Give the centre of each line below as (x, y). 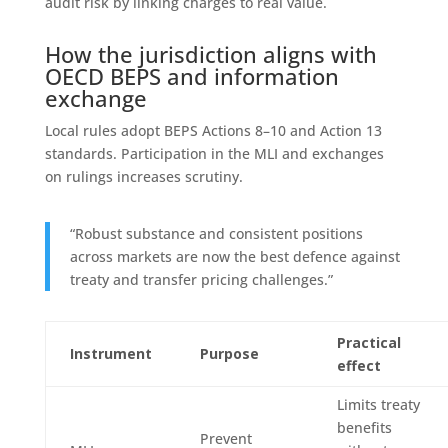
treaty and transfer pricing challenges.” (201, 279)
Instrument (110, 353)
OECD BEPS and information (191, 75)
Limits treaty (378, 404)
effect (358, 365)
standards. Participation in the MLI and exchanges (214, 153)
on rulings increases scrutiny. (143, 176)
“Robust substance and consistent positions (216, 233)
